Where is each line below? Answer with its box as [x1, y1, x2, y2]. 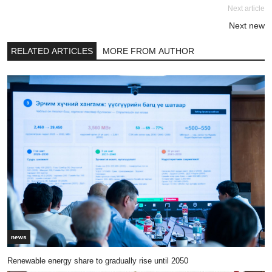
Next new [229, 21, 265, 31]
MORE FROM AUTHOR [103, 46, 194, 56]
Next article [228, 4, 265, 13]
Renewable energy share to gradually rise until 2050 [7, 256, 188, 265]
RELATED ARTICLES [11, 46, 93, 56]
